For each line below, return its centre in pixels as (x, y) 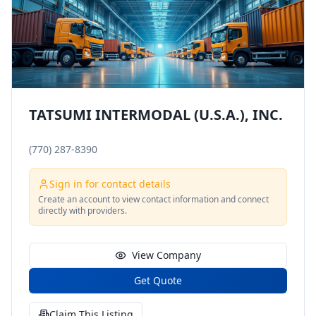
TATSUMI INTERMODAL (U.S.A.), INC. (156, 115)
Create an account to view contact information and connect (153, 199)
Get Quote (158, 280)
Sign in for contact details (110, 184)
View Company (166, 255)
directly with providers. (83, 211)
